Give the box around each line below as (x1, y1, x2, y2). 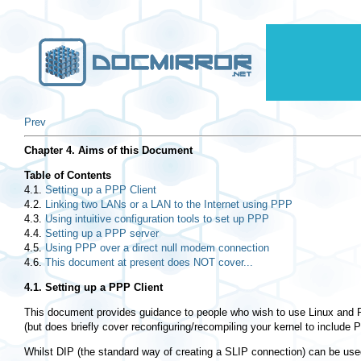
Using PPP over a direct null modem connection (45, 242, 269, 255)
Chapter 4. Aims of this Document (24, 144, 193, 157)
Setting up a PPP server (45, 227, 159, 240)
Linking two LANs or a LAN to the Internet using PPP (45, 198, 293, 211)
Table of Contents (24, 169, 111, 182)
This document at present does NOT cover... (45, 256, 253, 269)
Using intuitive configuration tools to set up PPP (45, 213, 269, 226)
